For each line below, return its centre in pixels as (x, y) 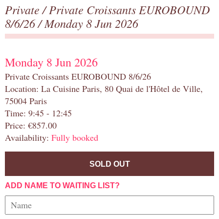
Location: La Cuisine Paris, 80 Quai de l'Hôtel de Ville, (104, 89)
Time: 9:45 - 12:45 (38, 113)
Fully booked (75, 138)
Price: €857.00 (31, 125)
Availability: (28, 138)
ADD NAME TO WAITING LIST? (62, 186)
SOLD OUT (109, 164)
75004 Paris (26, 101)
